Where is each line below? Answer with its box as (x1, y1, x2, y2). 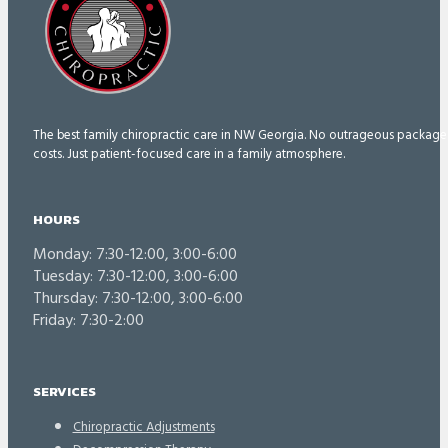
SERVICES (32, 381, 96, 401)
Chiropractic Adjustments (72, 416, 215, 438)
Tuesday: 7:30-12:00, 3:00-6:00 (32, 264, 238, 291)
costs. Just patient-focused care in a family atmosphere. (32, 143, 345, 165)
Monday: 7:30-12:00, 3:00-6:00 (32, 242, 237, 269)
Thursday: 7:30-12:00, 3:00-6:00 (32, 286, 243, 313)
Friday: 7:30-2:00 (32, 308, 144, 335)
